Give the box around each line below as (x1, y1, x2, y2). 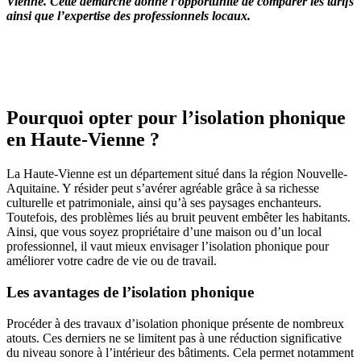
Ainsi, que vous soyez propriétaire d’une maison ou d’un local (6, 225, 322, 239)
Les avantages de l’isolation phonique (6, 283, 254, 301)
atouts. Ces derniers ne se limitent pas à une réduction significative (6, 330, 342, 345)
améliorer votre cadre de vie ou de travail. (6, 254, 217, 268)
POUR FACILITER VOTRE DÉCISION (65, 64, 296, 78)
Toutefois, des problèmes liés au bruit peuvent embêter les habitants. (6, 210, 351, 225)
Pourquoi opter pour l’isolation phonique (6, 107, 346, 129)
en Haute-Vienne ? (6, 129, 160, 151)
